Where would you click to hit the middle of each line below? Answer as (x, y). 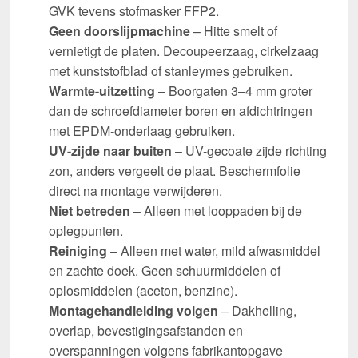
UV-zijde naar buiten (110, 151)
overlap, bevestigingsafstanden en (146, 331)
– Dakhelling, (257, 311)
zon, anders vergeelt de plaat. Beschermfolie (175, 171)
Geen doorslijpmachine (119, 31)
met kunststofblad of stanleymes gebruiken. (171, 71)
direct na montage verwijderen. (135, 191)
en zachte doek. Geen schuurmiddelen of (165, 271)
